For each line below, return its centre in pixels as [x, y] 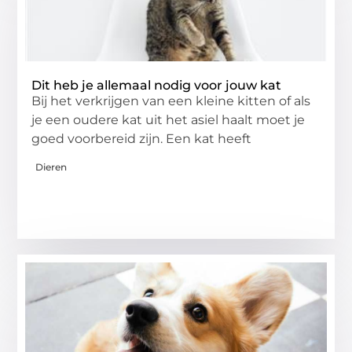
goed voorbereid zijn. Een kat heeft [142, 139]
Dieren [51, 167]
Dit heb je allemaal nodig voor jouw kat [157, 86]
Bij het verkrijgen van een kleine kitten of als [171, 101]
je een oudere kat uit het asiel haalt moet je [169, 120]
